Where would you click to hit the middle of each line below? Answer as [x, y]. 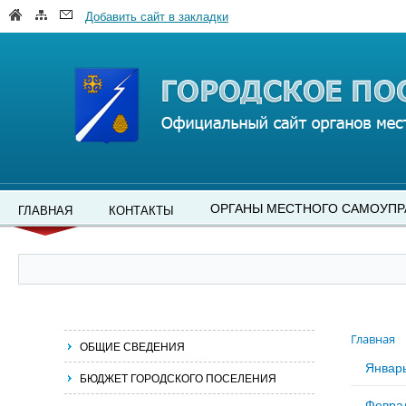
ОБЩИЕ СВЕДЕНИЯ [132, 346]
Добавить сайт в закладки [157, 16]
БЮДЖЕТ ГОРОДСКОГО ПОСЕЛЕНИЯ [178, 377]
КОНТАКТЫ [141, 210]
